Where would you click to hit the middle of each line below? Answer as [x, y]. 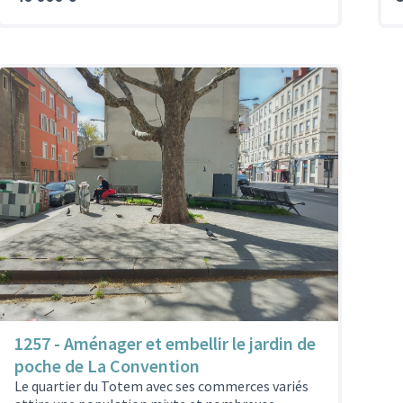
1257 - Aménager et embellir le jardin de [165, 343]
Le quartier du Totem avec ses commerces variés [161, 385]
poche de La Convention [107, 365]
